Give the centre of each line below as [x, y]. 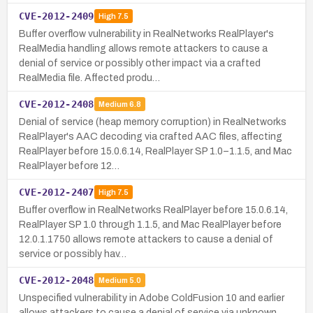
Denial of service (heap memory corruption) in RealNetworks [153, 122]
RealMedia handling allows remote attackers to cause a [143, 48]
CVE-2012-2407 [57, 192]
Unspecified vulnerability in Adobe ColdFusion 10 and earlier [152, 298]
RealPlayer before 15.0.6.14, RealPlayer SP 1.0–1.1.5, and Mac [155, 151]
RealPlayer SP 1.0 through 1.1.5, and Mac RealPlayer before [150, 224]
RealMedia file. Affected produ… [89, 78]
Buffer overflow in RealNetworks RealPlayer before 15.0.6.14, [153, 210]
